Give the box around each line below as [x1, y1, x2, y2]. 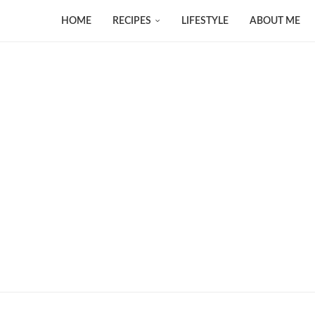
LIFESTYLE [181, 16, 229, 26]
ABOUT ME [250, 16, 300, 26]
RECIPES [112, 16, 151, 26]
